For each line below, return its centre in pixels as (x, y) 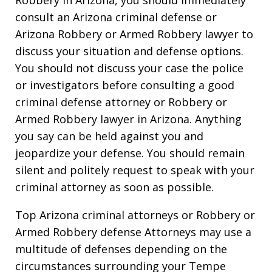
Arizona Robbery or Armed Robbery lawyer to (134, 34)
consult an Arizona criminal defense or (116, 17)
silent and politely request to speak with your (135, 170)
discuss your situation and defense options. (129, 51)
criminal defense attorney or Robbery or (121, 102)
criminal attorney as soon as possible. (114, 187)
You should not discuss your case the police (129, 68)
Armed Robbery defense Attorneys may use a (133, 232)
